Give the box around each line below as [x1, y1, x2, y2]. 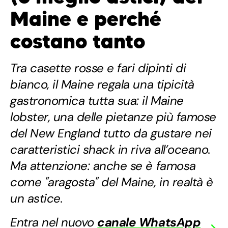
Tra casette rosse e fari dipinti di [10, 60, 186, 76]
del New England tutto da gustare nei [10, 125, 212, 141]
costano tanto [10, 28, 145, 54]
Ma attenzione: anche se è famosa [10, 158, 196, 174]
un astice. [10, 190, 63, 207]
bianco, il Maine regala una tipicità [10, 76, 194, 93]
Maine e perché [10, 6, 161, 32]
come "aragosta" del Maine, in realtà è [10, 174, 213, 190]
